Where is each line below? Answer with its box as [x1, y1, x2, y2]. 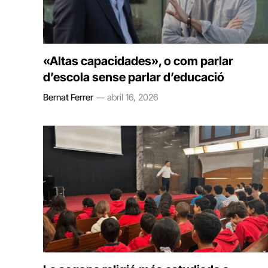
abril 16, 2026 [107, 92, 159, 103]
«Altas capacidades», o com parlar [43, 54, 233, 68]
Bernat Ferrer [43, 92, 93, 103]
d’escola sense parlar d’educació [43, 70, 224, 84]
